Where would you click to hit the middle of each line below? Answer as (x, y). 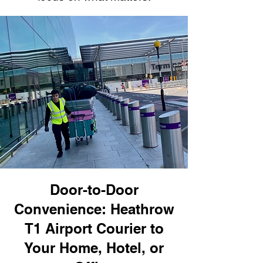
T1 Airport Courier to (94, 228)
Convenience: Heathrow (94, 209)
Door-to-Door (94, 190)
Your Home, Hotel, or (94, 248)
